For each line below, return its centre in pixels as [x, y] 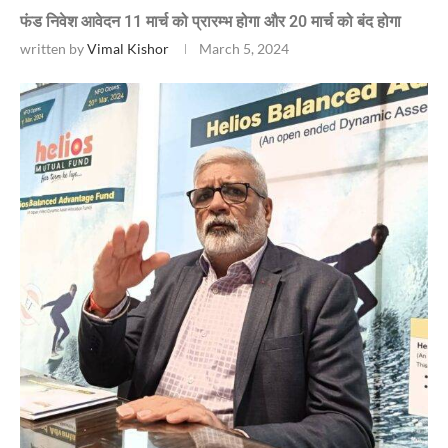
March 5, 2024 [244, 48]
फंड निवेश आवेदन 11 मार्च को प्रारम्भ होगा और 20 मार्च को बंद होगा [210, 21]
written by [53, 48]
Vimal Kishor [128, 48]
